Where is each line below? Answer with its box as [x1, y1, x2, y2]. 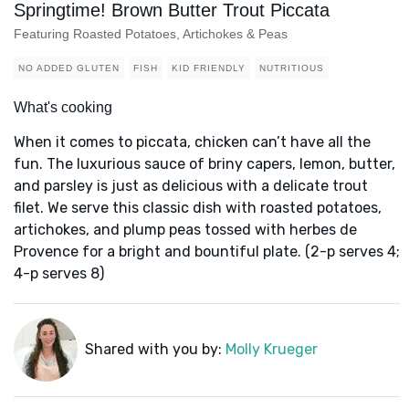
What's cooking [14, 100, 112, 116]
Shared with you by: [84, 341, 225, 359]
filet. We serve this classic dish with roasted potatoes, [14, 199, 382, 217]
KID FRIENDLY [172, 63, 246, 74]
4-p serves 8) [14, 265, 104, 283]
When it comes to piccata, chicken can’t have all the [14, 133, 371, 152]
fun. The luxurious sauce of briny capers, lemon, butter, [14, 155, 395, 173]
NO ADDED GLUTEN [18, 63, 120, 74]
